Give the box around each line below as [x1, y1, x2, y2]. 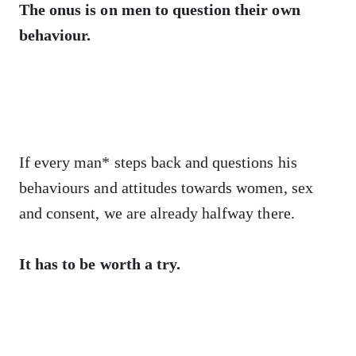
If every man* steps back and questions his [19, 153, 297, 171]
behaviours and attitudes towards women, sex [19, 179, 313, 196]
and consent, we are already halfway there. [19, 204, 295, 222]
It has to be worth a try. [19, 255, 180, 273]
